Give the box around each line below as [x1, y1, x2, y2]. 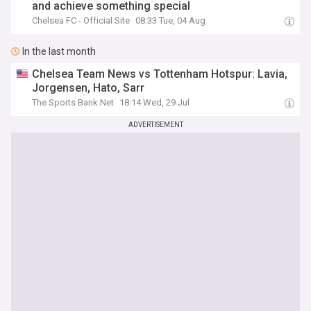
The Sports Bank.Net [32, 97, 115, 108]
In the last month [22, 46, 96, 57]
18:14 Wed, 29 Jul [119, 97, 190, 108]
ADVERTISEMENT [128, 121, 183, 128]
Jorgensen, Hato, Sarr [32, 81, 145, 94]
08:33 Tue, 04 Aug [135, 15, 206, 26]
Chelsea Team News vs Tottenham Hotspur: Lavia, [32, 67, 288, 81]
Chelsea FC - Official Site [32, 15, 131, 26]
